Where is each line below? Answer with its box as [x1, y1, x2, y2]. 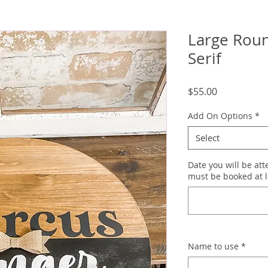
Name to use [188, 240, 239, 252]
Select [196, 131, 220, 144]
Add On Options [188, 109, 252, 121]
